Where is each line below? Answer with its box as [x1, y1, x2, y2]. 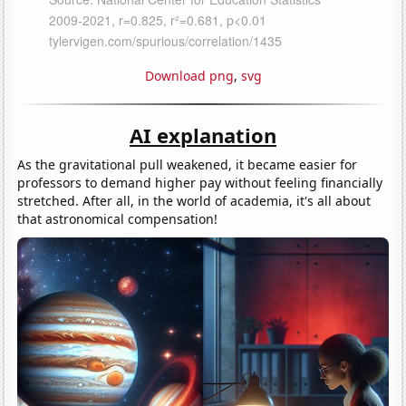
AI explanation [130, 121, 276, 149]
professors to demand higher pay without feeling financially [17, 173, 383, 191]
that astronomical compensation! [17, 209, 218, 227]
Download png [144, 66, 234, 84]
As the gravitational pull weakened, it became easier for [17, 155, 358, 173]
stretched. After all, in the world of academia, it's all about [17, 191, 372, 209]
